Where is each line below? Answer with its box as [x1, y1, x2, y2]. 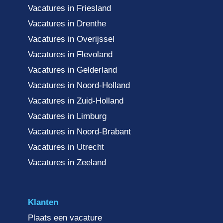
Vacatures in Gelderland [28, 65, 117, 75]
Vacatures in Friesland [28, 3, 111, 13]
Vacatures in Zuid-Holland [28, 96, 123, 106]
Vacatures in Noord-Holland [28, 81, 130, 91]
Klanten [28, 198, 58, 208]
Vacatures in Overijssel [28, 34, 114, 44]
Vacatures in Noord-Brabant [28, 127, 131, 137]
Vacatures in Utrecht [28, 142, 104, 152]
